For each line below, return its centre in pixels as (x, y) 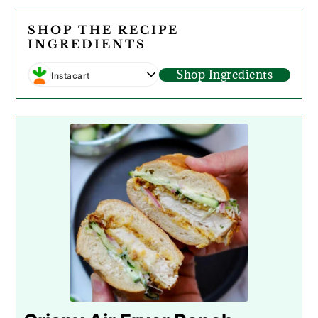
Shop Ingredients (225, 74)
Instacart (71, 76)
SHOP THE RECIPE (104, 30)
